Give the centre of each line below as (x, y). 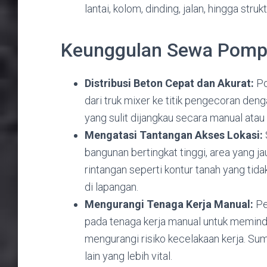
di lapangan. (111, 187)
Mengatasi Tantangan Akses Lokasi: (174, 135)
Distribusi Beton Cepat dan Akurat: (169, 83)
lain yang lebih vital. (128, 256)
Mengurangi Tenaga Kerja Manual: (169, 204)
